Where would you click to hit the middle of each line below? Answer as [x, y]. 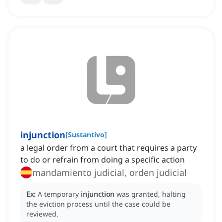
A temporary [59, 194]
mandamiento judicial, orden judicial [110, 173]
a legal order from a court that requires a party [109, 148]
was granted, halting [151, 194]
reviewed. [42, 214]
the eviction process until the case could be [98, 204]
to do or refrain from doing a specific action [103, 160]
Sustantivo [86, 135]
